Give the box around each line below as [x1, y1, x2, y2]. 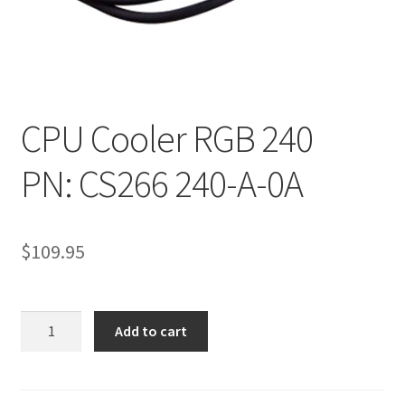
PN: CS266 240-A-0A [20, 159, 303, 207]
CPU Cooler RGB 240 [20, 114, 313, 162]
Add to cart [115, 321, 188, 340]
